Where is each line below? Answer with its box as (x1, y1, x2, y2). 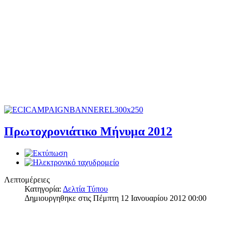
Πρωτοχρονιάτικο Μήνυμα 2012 (4, 124, 172, 138)
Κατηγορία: (25, 184, 63, 193)
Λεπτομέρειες (4, 175, 50, 184)
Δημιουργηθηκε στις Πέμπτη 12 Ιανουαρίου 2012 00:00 (25, 193, 207, 202)
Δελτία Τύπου (63, 184, 108, 193)
